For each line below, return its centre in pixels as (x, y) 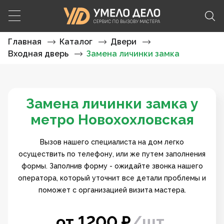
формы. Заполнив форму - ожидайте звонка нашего (112, 166)
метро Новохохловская (112, 120)
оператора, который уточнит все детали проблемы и (112, 178)
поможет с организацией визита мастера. (112, 190)
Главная (25, 42)
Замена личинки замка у (112, 104)
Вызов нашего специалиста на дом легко (112, 142)
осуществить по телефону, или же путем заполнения (112, 154)
